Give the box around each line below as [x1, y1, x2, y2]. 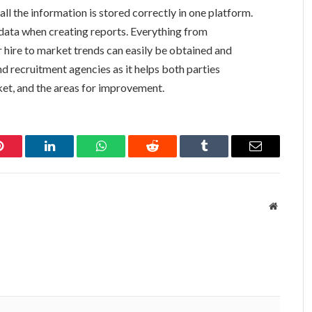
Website [276, 201, 308, 211]
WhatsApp [100, 150, 154, 163]
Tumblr [203, 150, 240, 163]
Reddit [151, 150, 185, 163]
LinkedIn [48, 150, 95, 163]
